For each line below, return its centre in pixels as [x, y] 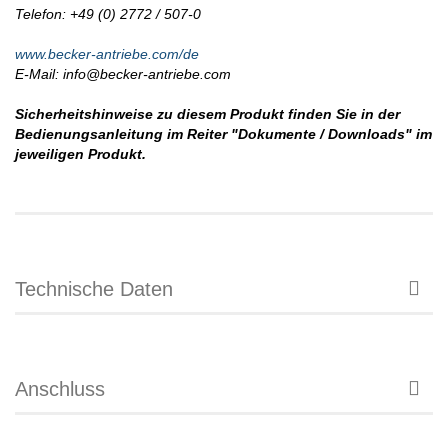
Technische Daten [94, 288]
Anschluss [60, 388]
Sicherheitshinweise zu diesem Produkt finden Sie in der [207, 113]
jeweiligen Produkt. [80, 153]
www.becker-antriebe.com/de [107, 53]
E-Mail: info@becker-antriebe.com [123, 73]
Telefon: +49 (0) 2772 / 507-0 [108, 13]
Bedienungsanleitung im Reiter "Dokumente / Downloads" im [223, 133]
